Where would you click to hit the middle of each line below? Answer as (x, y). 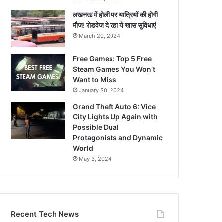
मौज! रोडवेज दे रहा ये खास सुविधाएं (114, 25)
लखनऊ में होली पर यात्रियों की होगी (115, 15)
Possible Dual (96, 127)
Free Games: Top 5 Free (112, 59)
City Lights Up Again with (115, 117)
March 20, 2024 (100, 36)
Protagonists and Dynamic (118, 138)
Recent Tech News (45, 214)
